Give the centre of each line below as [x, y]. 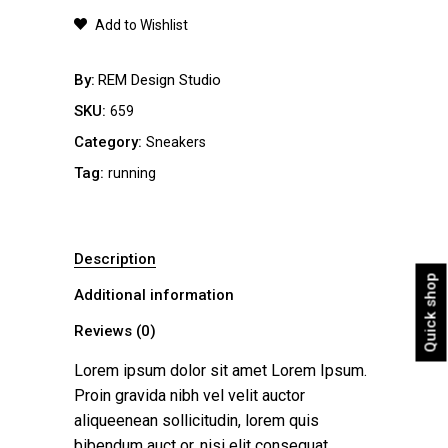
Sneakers [176, 141]
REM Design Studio [159, 79]
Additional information [154, 294]
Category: [110, 141]
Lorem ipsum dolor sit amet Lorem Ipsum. [220, 370]
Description [115, 258]
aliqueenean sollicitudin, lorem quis [196, 420]
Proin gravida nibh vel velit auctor [189, 395]
